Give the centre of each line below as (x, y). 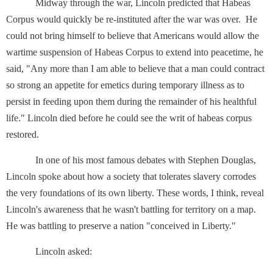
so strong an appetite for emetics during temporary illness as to (125, 85)
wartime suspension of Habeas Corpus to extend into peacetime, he (135, 52)
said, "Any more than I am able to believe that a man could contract (135, 69)
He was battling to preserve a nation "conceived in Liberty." (121, 226)
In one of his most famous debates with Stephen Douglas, (131, 160)
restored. (34, 134)
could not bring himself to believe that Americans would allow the (133, 36)
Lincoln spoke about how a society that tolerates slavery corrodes (131, 176)
